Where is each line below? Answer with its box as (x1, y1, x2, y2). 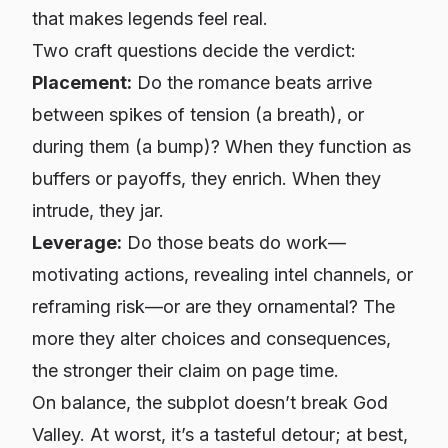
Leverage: (32, 232, 122, 253)
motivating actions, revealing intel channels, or (32, 264, 413, 285)
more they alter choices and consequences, (32, 328, 391, 349)
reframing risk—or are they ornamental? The (32, 296, 395, 317)
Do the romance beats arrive (132, 72, 372, 93)
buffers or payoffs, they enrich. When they (32, 168, 381, 189)
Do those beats (122, 232, 259, 253)
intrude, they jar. (32, 200, 164, 221)
